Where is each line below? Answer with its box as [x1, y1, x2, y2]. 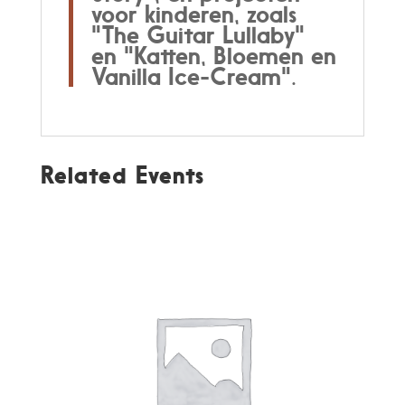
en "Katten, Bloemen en [90, 41, 336, 70]
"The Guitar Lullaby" [90, 20, 305, 49]
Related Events [40, 160, 204, 189]
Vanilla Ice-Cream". [90, 61, 297, 90]
